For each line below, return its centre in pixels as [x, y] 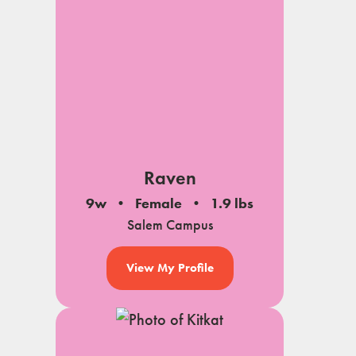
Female [159, 203]
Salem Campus [170, 224]
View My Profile [170, 268]
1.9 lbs [232, 203]
